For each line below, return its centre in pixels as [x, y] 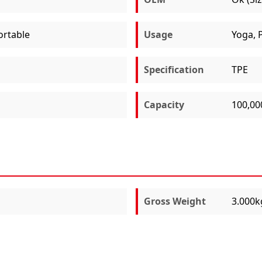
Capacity [164, 104]
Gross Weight [175, 201]
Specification [174, 69]
